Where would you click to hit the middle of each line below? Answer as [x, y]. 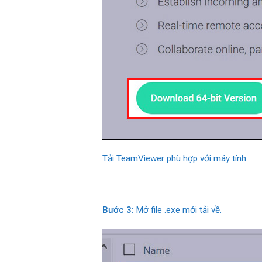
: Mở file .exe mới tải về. [176, 210]
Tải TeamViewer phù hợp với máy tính [174, 159]
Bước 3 [117, 210]
